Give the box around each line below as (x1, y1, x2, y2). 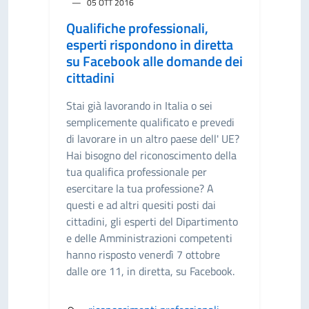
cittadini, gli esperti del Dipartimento (66, 213, 238, 230)
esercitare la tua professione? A (66, 180, 214, 197)
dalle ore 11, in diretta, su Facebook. (66, 263, 235, 279)
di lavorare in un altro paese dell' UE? (66, 130, 239, 147)
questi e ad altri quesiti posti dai (66, 197, 216, 213)
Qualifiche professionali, (66, 17, 208, 39)
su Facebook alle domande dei (66, 50, 243, 72)
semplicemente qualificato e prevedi (66, 114, 235, 130)
